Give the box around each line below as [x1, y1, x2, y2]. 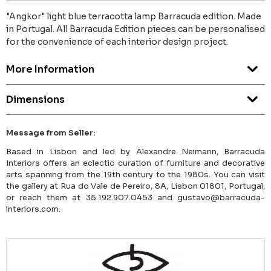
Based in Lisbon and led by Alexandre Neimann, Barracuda [6, 146, 265, 157]
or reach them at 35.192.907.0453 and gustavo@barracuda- [6, 192, 265, 203]
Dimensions [6, 93, 65, 106]
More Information [6, 63, 94, 76]
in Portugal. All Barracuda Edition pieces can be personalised [6, 24, 265, 35]
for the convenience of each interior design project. [6, 36, 228, 48]
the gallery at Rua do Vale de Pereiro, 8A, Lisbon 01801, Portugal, [6, 181, 265, 192]
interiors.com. [6, 204, 60, 215]
